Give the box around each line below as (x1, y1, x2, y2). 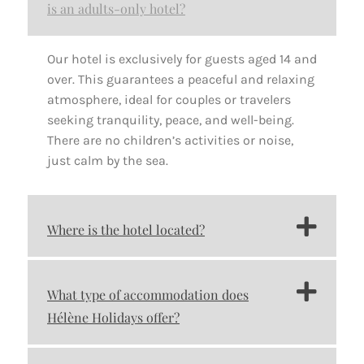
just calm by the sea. (47, 152, 168, 168)
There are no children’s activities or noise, (47, 132, 293, 148)
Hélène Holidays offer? (47, 309, 180, 327)
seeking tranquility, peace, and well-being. (47, 111, 294, 128)
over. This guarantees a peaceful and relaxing (47, 71, 314, 87)
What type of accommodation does (47, 286, 249, 304)
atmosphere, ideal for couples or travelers (47, 91, 291, 107)
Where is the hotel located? (47, 221, 205, 239)
